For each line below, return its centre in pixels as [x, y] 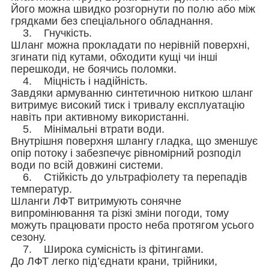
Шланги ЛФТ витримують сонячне [96, 201]
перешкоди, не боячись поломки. [94, 69]
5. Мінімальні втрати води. [88, 129]
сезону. [29, 237]
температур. [41, 189]
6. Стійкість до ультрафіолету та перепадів [129, 177]
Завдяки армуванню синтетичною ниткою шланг [132, 93]
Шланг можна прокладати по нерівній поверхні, [130, 45]
